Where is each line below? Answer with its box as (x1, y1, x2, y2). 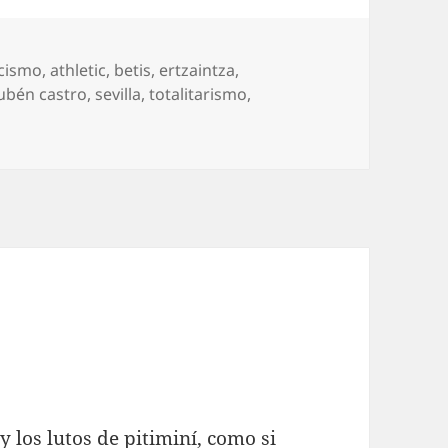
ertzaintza (159, 58, 236, 81)
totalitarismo (149, 82, 248, 105)
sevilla (95, 82, 142, 105)
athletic (50, 58, 107, 81)
